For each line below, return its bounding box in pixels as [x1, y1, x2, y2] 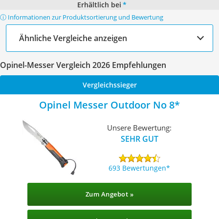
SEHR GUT [120, 133, 158, 144]
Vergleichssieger [82, 80, 137, 89]
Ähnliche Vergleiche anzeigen [19, 32, 127, 44]
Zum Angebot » [85, 190, 134, 198]
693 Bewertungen [109, 163, 167, 173]
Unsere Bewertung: [107, 122, 172, 132]
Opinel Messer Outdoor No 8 [39, 98, 175, 111]
